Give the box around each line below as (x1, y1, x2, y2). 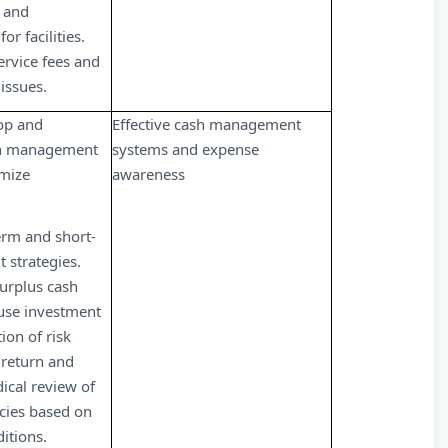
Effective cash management (112, 114, 301, 134)
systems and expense (112, 139, 259, 159)
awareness (112, 164, 185, 184)
